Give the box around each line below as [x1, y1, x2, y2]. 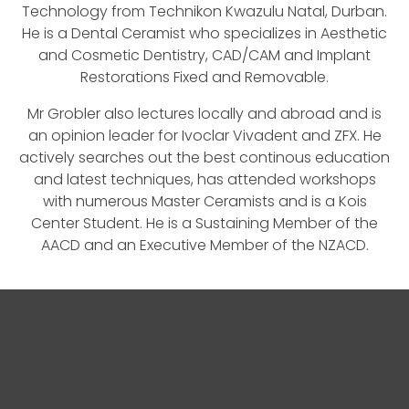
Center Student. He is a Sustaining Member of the [31, 213, 378, 234]
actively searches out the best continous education [19, 147, 390, 168]
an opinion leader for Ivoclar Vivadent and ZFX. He [27, 125, 382, 146]
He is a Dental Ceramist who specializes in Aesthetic [22, 23, 387, 44]
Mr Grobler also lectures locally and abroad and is [27, 103, 382, 124]
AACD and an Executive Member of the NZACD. [40, 235, 369, 256]
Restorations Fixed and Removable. [80, 67, 329, 88]
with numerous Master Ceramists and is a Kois [42, 191, 367, 212]
